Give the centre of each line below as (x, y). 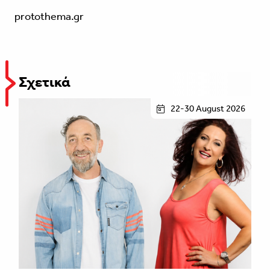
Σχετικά (45, 82)
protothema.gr (49, 17)
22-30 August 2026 (208, 109)
